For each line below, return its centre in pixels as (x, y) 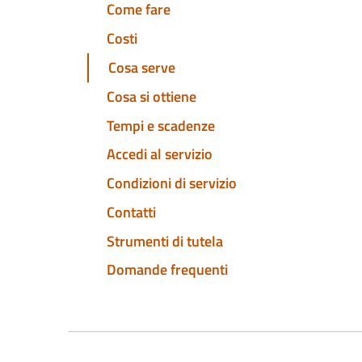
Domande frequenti (167, 270)
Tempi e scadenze (161, 125)
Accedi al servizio (160, 154)
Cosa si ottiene (152, 96)
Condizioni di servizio (172, 183)
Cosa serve (142, 68)
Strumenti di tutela (165, 241)
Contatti (131, 212)
